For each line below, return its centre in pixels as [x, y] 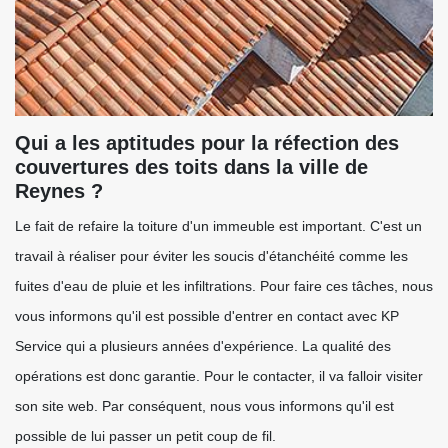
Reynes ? [59, 191]
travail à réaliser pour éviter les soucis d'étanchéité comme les [211, 256]
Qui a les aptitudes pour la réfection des [207, 143]
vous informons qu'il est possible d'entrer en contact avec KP [207, 316]
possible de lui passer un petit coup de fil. [145, 436]
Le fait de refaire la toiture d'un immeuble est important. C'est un [218, 226]
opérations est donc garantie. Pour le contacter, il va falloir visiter [219, 376]
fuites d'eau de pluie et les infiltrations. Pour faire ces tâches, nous [224, 286]
